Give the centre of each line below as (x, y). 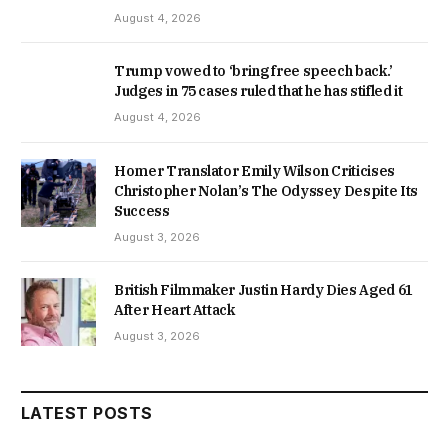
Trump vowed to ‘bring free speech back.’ (253, 70)
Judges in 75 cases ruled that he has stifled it (258, 90)
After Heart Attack (174, 309)
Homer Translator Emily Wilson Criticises (254, 170)
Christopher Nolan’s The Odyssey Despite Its (266, 190)
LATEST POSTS (87, 412)
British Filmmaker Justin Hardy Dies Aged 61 (263, 289)
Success (142, 210)
